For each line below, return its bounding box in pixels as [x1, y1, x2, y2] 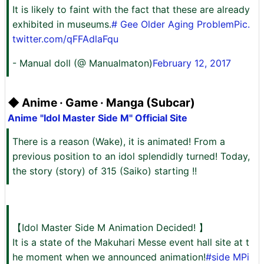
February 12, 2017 [153, 57, 231, 69]
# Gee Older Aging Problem [111, 18, 234, 30]
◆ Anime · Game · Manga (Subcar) [8, 95, 195, 110]
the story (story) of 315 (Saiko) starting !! [12, 165, 197, 177]
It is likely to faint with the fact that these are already [12, 4, 250, 15]
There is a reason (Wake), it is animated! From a [12, 136, 225, 147]
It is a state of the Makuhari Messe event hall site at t [12, 236, 249, 248]
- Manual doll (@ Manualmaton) [12, 57, 153, 69]
